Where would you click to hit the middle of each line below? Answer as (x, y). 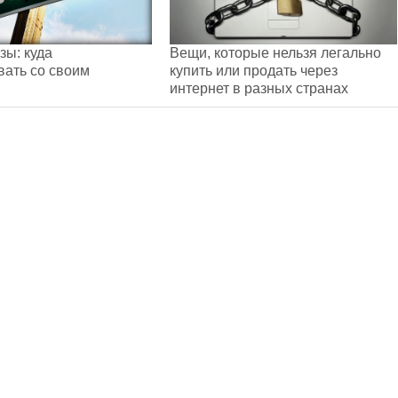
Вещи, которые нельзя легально (275, 52)
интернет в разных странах (259, 88)
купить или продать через (254, 70)
